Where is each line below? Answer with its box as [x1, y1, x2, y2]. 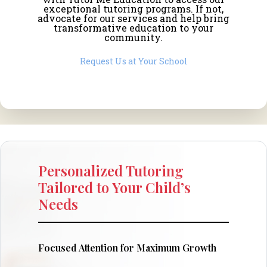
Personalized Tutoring [38, 161, 184, 181]
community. [104, 30, 163, 44]
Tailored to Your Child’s [38, 178, 191, 197]
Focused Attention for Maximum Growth [38, 241, 216, 254]
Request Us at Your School [79, 55, 188, 67]
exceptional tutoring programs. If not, [44, 2, 223, 15]
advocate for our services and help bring [38, 11, 229, 24]
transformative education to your [54, 21, 213, 34]
